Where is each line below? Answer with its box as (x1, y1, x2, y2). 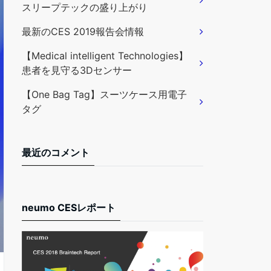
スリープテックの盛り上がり (22, 1, 148, 13)
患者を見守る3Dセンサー (22, 64, 132, 76)
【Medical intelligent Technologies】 (22, 50, 188, 62)
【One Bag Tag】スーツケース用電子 (22, 88, 187, 100)
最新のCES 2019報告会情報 (22, 25, 144, 38)
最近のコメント (22, 146, 90, 158)
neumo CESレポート (22, 201, 116, 214)
